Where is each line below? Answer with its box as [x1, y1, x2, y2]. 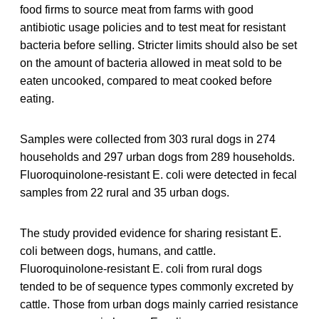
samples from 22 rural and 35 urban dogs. [20, 186, 229, 199]
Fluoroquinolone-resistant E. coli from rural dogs [20, 262, 262, 275]
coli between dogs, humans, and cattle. [20, 244, 216, 257]
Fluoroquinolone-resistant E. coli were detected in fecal [20, 168, 297, 181]
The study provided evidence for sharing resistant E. [20, 226, 281, 239]
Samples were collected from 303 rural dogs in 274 [20, 132, 276, 145]
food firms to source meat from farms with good [20, 3, 253, 16]
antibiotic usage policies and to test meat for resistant [20, 21, 286, 33]
